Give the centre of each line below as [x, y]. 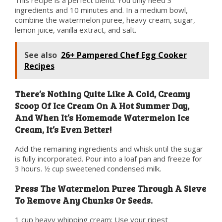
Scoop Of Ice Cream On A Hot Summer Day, [102, 105]
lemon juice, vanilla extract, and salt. [75, 30]
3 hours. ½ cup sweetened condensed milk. [88, 169]
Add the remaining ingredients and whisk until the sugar [109, 149]
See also [40, 55]
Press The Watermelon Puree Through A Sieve [110, 188]
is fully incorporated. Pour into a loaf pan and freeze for [108, 159]
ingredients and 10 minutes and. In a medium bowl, [101, 10]
